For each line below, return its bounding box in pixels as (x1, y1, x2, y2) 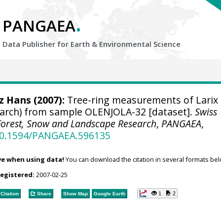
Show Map (63, 190, 88, 196)
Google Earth (93, 190, 125, 196)
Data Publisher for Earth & (2, 39, 99, 49)
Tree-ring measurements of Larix (64, 93, 218, 107)
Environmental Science (99, 39, 181, 49)
